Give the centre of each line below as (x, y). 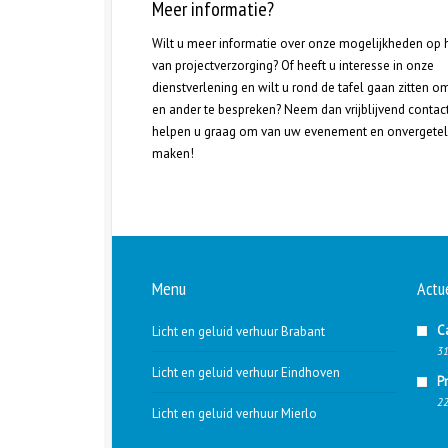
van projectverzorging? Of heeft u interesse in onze (293, 65)
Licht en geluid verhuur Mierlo (234, 413)
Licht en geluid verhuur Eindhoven (246, 372)
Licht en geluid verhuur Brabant (238, 331)
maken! (173, 153)
